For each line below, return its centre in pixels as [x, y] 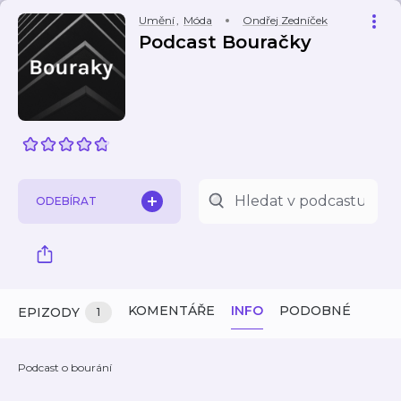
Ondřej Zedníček [285, 20]
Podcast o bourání [65, 367]
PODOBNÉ [315, 311]
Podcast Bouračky [225, 42]
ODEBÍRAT [66, 201]
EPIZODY [49, 312]
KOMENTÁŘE [171, 311]
